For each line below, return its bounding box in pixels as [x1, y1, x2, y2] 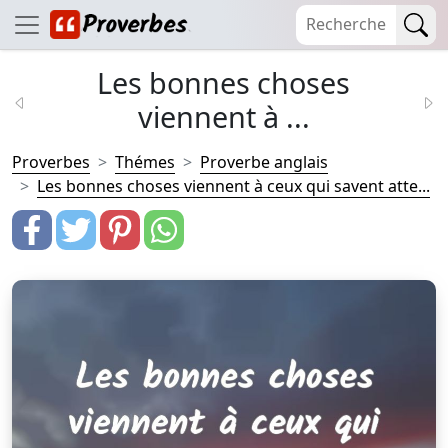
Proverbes [12, 151, 90, 173]
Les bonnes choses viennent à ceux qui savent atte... [37, 175, 430, 197]
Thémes [115, 151, 175, 173]
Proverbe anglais [200, 151, 328, 173]
